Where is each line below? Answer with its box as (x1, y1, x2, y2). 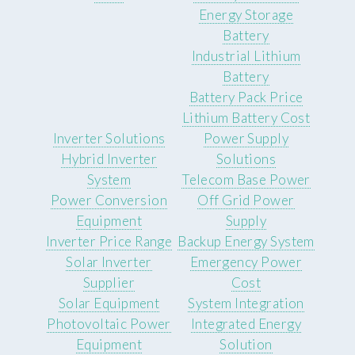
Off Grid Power (197, 192, 295, 209)
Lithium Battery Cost (181, 109, 311, 127)
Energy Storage (198, 6, 294, 24)
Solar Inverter (66, 254, 152, 271)
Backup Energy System (177, 233, 315, 250)
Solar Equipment (58, 295, 160, 312)
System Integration (188, 295, 304, 312)
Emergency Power (189, 254, 303, 271)
